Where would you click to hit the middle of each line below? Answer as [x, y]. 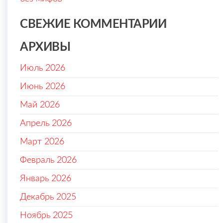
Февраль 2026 [48, 161]
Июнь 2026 [43, 87]
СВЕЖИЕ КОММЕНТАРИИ [93, 25]
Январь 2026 [46, 179]
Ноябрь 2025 [46, 216]
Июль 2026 [43, 68]
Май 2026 [40, 105]
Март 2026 [42, 142]
